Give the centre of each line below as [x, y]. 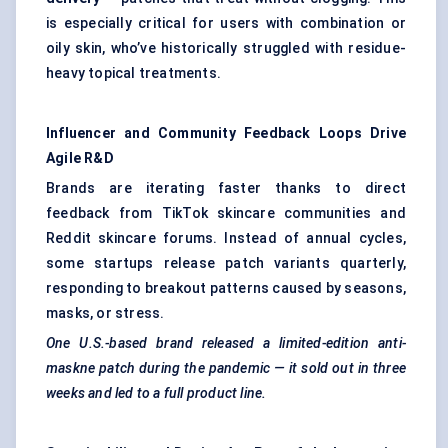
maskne [71, 368]
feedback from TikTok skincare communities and [226, 213]
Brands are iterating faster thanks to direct [226, 188]
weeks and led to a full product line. [156, 393]
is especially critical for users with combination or [226, 23]
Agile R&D [80, 158]
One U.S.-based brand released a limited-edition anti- [226, 343]
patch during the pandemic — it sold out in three [252, 368]
